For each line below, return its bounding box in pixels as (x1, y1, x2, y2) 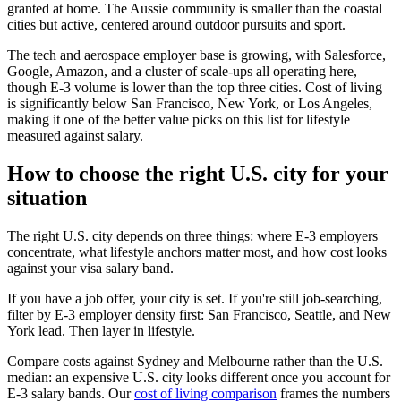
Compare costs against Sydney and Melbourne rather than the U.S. (7, 353, 383, 369)
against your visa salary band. (7, 260, 174, 276)
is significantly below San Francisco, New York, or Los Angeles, (7, 95, 372, 111)
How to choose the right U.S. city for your (7, 161, 388, 185)
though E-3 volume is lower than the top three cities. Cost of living (7, 79, 382, 95)
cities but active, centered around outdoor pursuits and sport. (7, 16, 346, 32)
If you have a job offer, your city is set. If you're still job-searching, (7, 290, 382, 306)
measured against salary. (7, 127, 143, 143)
